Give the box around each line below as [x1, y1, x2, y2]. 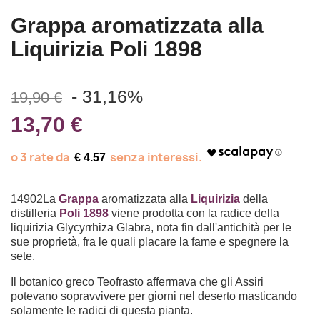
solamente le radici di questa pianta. [11, 304, 193, 316]
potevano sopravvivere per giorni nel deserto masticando [11, 290, 297, 302]
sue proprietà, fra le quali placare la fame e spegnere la [11, 236, 289, 248]
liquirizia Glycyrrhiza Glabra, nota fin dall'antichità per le [11, 221, 291, 234]
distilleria [11, 207, 59, 219]
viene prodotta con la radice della [109, 207, 279, 219]
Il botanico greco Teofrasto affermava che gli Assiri [11, 276, 264, 288]
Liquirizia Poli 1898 [11, 37, 202, 61]
